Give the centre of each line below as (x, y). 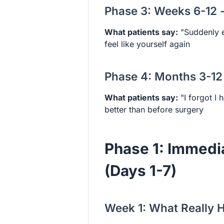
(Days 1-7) (140, 170)
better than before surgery (154, 109)
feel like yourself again (147, 44)
